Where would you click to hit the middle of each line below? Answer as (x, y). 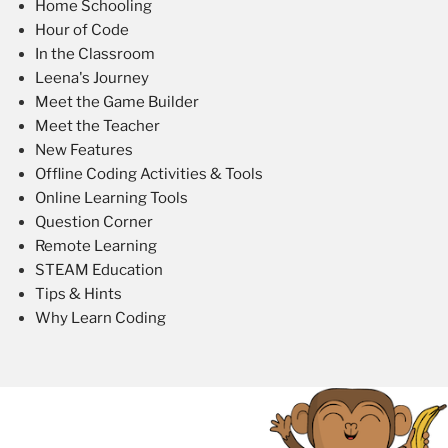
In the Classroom (95, 53)
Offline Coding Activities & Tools (149, 173)
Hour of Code (82, 29)
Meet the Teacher (97, 125)
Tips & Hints (78, 293)
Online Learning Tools (111, 197)
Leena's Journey (92, 77)
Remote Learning (96, 245)
